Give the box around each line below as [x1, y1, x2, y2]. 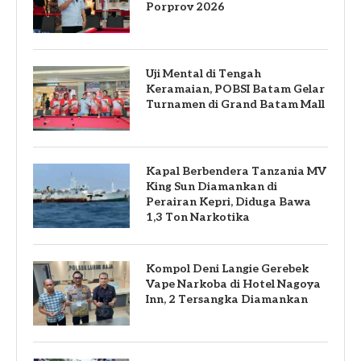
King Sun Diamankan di [146, 179, 277, 193]
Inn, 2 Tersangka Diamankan [146, 292, 308, 306]
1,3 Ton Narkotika [146, 210, 250, 224]
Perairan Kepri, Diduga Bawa [146, 194, 311, 209]
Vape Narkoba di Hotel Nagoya [146, 276, 321, 291]
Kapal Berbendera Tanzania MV [146, 164, 326, 178]
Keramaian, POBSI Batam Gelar [146, 81, 325, 96]
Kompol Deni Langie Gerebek [146, 261, 309, 276]
